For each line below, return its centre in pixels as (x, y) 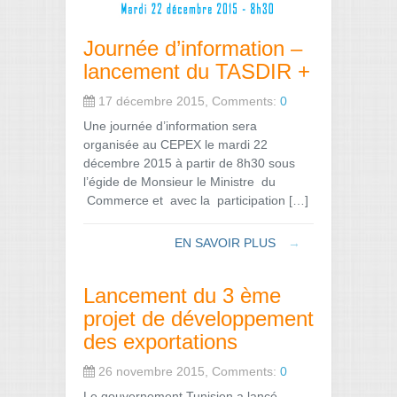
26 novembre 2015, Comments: (187, 371)
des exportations (160, 341)
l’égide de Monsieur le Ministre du (179, 181)
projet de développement (198, 318)
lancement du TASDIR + (197, 71)
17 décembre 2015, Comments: (187, 101)
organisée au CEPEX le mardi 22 (175, 144)
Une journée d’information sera (170, 125)
